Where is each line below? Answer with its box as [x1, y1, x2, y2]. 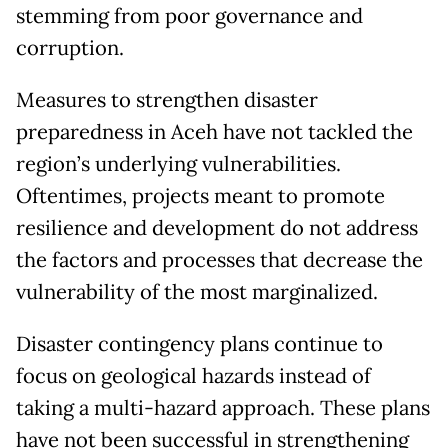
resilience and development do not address [16, 215, 418, 242]
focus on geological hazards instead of [16, 363, 371, 390]
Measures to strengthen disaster [16, 87, 318, 114]
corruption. [16, 35, 124, 62]
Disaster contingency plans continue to [16, 331, 383, 358]
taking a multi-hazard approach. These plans [16, 395, 430, 422]
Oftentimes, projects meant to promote [16, 183, 385, 210]
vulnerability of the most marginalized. [16, 279, 378, 306]
